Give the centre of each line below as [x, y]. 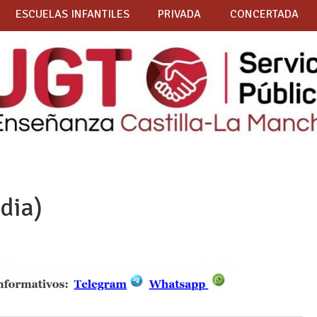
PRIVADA [180, 15]
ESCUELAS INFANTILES [72, 15]
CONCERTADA [264, 15]
